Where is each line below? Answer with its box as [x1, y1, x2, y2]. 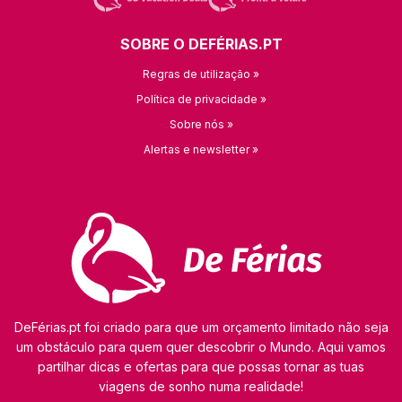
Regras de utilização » [143, 66, 259, 81]
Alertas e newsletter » [144, 142, 258, 156]
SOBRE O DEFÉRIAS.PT [119, 34, 283, 53]
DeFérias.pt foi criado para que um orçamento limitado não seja [13, 319, 389, 336]
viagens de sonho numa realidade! [99, 379, 303, 395]
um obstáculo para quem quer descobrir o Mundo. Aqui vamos [16, 339, 386, 355]
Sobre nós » [169, 117, 233, 131]
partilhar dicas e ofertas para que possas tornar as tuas [38, 359, 364, 375]
